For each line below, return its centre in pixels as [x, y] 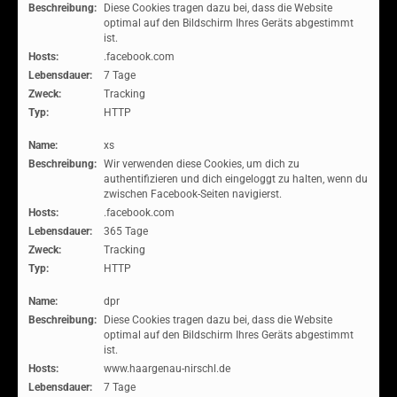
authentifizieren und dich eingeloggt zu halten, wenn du [236, 179]
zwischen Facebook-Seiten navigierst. [193, 194]
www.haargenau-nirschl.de [167, 369]
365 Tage [126, 231]
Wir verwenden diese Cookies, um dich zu [202, 164]
